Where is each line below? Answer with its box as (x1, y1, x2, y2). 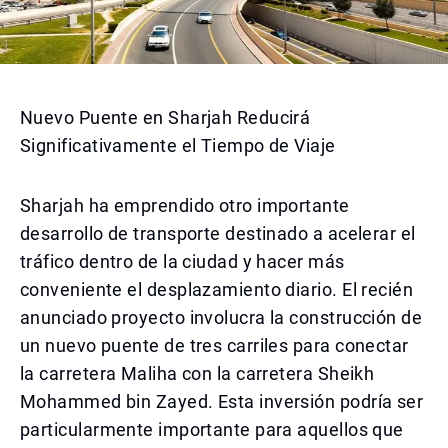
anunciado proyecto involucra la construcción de (20, 307, 423, 328)
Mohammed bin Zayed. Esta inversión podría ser (20, 391, 424, 412)
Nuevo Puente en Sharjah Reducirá (20, 107, 311, 128)
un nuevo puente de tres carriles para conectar (20, 335, 409, 356)
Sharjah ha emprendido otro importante (20, 195, 350, 216)
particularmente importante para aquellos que (20, 419, 404, 440)
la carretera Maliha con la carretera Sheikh (20, 363, 375, 384)
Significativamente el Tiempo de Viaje (20, 135, 336, 156)
